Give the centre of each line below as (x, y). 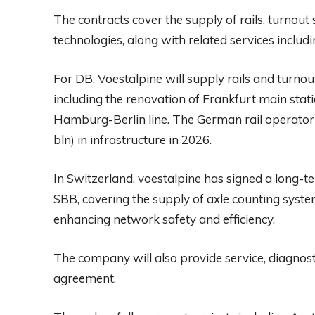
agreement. (85, 278)
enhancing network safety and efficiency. (164, 219)
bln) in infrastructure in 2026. (133, 139)
